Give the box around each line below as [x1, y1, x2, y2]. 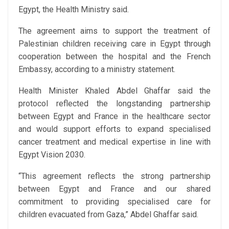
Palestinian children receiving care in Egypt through [18, 39, 211, 49]
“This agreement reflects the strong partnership [18, 171, 211, 181]
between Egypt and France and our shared [18, 184, 211, 194]
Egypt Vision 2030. [18, 150, 85, 160]
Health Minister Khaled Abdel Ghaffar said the [18, 86, 211, 96]
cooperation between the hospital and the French [18, 52, 211, 62]
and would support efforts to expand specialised [18, 124, 211, 134]
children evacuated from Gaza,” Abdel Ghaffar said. [18, 210, 198, 220]
